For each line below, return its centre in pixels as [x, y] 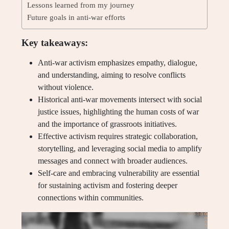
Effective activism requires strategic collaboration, [118, 136]
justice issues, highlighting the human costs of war [118, 112]
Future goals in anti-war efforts [76, 17]
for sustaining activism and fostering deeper [108, 185]
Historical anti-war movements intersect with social [120, 99]
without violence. [66, 87]
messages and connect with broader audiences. [113, 161]
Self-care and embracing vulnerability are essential [119, 173]
